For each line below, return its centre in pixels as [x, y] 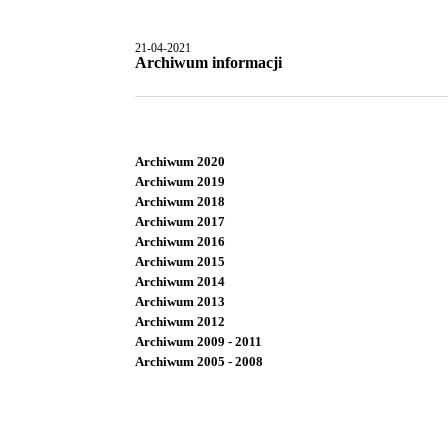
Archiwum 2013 [180, 301]
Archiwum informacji [208, 62]
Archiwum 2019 [180, 181]
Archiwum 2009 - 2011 [198, 341]
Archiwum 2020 [180, 161]
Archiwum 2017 [180, 221]
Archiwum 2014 [180, 281]
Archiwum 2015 [180, 261]
